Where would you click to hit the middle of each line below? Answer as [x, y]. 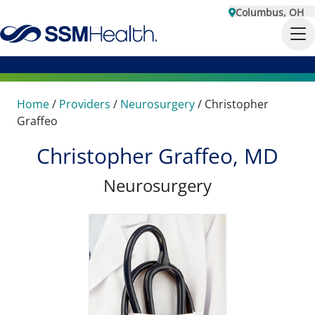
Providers [85, 104]
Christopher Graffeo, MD [157, 156]
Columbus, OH [270, 12]
